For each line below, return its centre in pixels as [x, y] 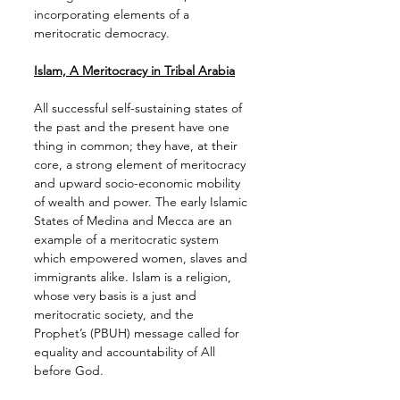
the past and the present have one [133, 127]
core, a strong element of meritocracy [142, 165]
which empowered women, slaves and [142, 258]
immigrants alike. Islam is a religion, [134, 277]
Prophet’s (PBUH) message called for [138, 333]
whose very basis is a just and [117, 296]
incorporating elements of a [113, 15]
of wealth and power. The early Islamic [142, 202]
